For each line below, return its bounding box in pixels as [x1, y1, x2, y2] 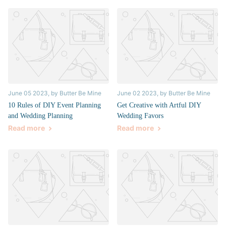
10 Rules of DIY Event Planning [8, 101, 101, 109]
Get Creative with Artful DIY [117, 101, 201, 109]
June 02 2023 [117, 89, 157, 97]
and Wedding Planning [8, 112, 73, 120]
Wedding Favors [117, 112, 163, 120]
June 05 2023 [8, 89, 48, 97]
